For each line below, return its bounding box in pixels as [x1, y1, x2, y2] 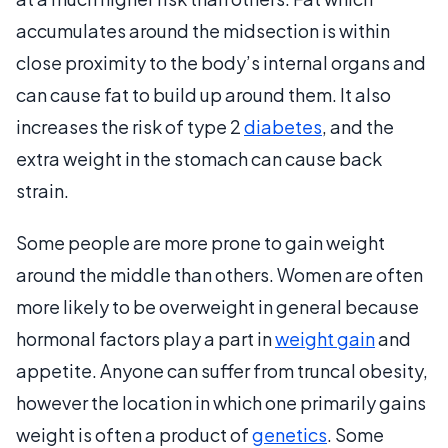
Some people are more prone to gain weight [16, 230, 385, 254]
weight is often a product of [16, 422, 252, 446]
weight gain [275, 326, 375, 350]
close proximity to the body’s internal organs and [16, 50, 426, 74]
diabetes [244, 114, 322, 138]
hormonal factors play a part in [16, 326, 275, 350]
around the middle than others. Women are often [16, 262, 423, 286]
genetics [252, 422, 327, 446]
